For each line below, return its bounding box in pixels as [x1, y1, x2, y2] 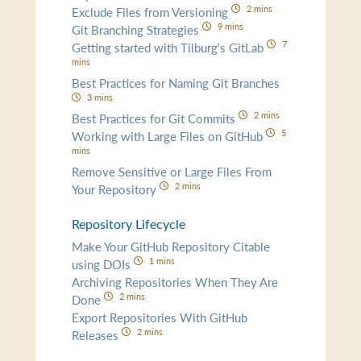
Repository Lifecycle [72, 214, 186, 233]
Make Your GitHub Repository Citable [72, 237, 271, 255]
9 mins [217, 19, 243, 32]
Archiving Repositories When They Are [72, 272, 279, 290]
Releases [72, 326, 122, 343]
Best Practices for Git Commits [72, 109, 239, 127]
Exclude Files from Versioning [72, 2, 232, 20]
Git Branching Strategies [72, 20, 203, 38]
